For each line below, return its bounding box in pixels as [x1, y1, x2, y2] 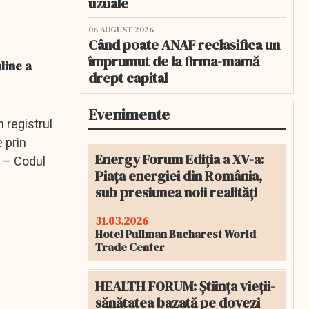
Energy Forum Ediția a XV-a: [95, 150, 264, 169]
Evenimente [88, 104, 170, 125]
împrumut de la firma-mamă [88, 52, 259, 71]
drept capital [88, 68, 168, 88]
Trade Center [95, 239, 165, 255]
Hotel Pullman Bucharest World [95, 226, 256, 241]
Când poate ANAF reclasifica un [88, 35, 280, 54]
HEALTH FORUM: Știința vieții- [95, 277, 275, 296]
